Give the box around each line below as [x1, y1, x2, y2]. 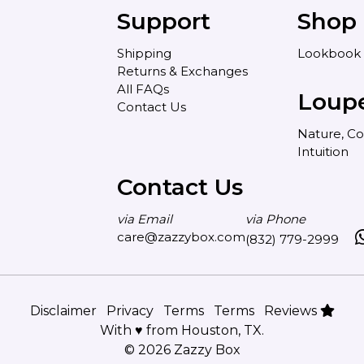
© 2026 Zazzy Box [123, 342, 240, 358]
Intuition [297, 144, 349, 160]
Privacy [106, 303, 154, 319]
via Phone [245, 211, 305, 227]
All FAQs [117, 81, 170, 97]
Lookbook [297, 45, 361, 62]
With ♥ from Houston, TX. [100, 323, 264, 339]
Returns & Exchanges [117, 63, 249, 80]
